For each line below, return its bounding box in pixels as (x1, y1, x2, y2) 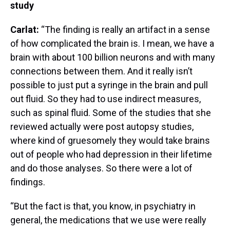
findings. (10, 176, 45, 187)
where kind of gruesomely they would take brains (10, 135, 210, 146)
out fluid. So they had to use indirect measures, (10, 93, 201, 104)
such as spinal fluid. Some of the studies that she (10, 107, 211, 118)
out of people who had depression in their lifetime (10, 148, 212, 160)
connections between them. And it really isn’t (10, 65, 193, 76)
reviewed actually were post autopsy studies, (10, 121, 194, 132)
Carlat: (10, 24, 41, 35)
